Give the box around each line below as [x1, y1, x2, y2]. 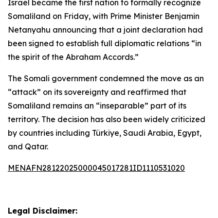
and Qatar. [8, 142, 48, 151]
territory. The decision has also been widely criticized [8, 114, 205, 124]
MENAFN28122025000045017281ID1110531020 [8, 163, 185, 173]
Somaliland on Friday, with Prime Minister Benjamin [8, 11, 200, 21]
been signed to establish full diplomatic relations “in [8, 38, 201, 48]
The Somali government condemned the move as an [8, 73, 204, 83]
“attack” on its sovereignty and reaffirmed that [8, 87, 186, 97]
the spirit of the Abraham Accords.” [8, 52, 139, 62]
